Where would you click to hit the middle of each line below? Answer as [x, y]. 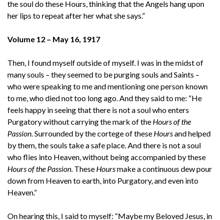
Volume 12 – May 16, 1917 [54, 39]
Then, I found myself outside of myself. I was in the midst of [105, 62]
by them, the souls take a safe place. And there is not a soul [104, 145]
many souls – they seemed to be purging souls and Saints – [103, 74]
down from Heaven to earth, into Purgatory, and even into [103, 180]
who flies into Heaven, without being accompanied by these [107, 157]
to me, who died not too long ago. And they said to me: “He [105, 98]
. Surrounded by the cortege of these [93, 133]
